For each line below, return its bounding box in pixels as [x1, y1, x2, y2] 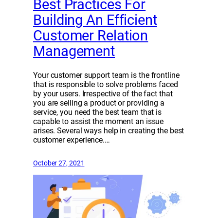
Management [33, 43, 115, 60]
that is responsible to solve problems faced [33, 80, 178, 90]
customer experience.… [33, 135, 110, 145]
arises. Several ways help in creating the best [33, 126, 184, 136]
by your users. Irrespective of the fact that [33, 89, 173, 99]
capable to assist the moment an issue [33, 117, 164, 127]
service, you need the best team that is [33, 108, 162, 117]
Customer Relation [33, 27, 148, 44]
